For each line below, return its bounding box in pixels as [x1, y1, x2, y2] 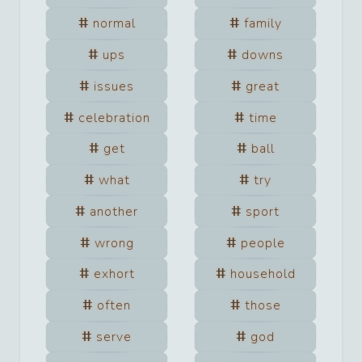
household [229, 265, 296, 284]
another [90, 202, 138, 221]
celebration [78, 108, 150, 127]
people [240, 234, 285, 252]
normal [92, 15, 136, 33]
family [243, 15, 282, 33]
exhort [93, 265, 135, 284]
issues [94, 77, 134, 95]
